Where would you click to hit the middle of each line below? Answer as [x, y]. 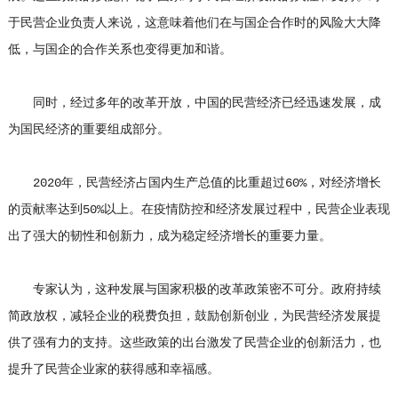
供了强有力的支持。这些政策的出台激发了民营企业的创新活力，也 [194, 343]
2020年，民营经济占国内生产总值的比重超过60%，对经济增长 [194, 183]
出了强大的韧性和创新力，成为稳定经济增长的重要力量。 [169, 236]
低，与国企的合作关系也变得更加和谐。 [119, 50]
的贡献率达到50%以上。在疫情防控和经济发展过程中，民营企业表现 [199, 210]
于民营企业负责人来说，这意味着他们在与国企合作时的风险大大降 [194, 23]
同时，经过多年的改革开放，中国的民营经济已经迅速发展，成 [194, 103]
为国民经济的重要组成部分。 [88, 130]
